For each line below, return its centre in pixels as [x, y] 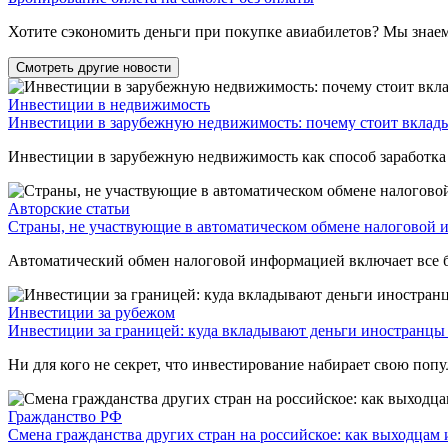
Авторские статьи [69, 208]
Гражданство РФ [65, 416]
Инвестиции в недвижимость [109, 104]
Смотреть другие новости [93, 67]
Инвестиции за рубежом [91, 312]
